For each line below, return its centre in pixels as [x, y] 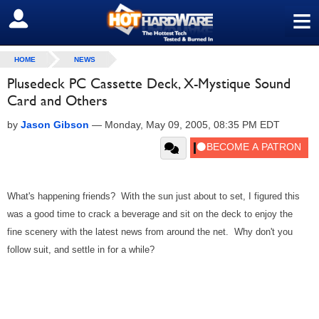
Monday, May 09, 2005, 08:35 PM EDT [192, 125]
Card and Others [57, 100]
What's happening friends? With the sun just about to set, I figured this [153, 196]
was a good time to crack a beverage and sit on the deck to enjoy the [150, 214]
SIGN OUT [42, 19]
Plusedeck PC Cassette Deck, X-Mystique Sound [149, 83]
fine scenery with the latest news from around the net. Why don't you [150, 232]
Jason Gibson [55, 125]
